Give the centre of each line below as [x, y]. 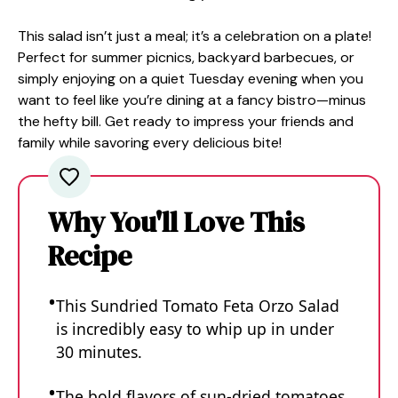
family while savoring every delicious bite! [150, 143]
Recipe [90, 256]
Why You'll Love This [176, 222]
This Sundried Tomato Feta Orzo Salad [198, 306]
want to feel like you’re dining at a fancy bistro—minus [192, 100]
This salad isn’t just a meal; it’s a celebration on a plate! [195, 36]
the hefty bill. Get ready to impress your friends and [186, 121]
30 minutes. [99, 352]
